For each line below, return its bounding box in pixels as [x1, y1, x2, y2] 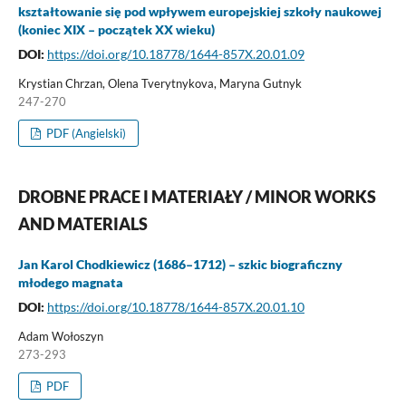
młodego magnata [17, 274, 123, 290]
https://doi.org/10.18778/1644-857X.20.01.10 [46, 298, 304, 314]
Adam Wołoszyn [17, 328, 103, 343]
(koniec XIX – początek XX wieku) [17, 21, 215, 37]
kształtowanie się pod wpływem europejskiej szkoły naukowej [17, 3, 382, 19]
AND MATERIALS [17, 213, 148, 234]
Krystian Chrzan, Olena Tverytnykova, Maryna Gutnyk [17, 75, 302, 91]
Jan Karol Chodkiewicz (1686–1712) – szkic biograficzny [17, 256, 343, 272]
